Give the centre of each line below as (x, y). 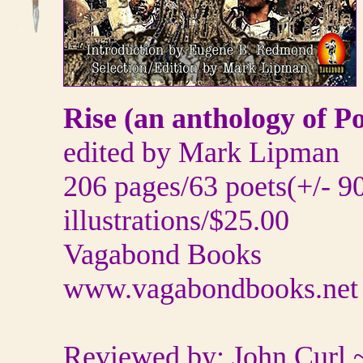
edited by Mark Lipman (201, 152)
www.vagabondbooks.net (211, 288)
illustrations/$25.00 (176, 220)
